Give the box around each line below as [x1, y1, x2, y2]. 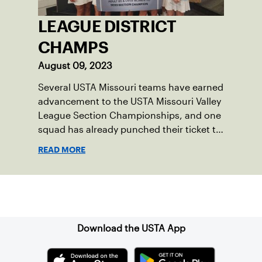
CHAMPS [38, 41, 108, 53]
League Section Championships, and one [38, 110, 221, 120]
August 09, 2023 [38, 60, 112, 71]
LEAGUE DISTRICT [38, 20, 177, 32]
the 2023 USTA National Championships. [38, 138, 219, 149]
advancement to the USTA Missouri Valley [38, 96, 221, 106]
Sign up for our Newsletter [73, 190, 189, 201]
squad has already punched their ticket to [38, 124, 222, 135]
